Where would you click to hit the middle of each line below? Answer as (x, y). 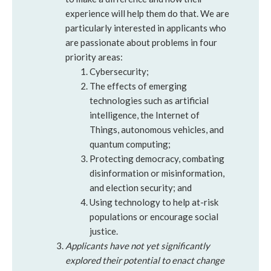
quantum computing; (130, 144)
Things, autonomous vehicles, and (157, 129)
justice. (104, 231)
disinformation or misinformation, (157, 173)
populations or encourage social (154, 217)
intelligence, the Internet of (145, 115)
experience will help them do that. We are (147, 13)
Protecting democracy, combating (157, 158)
